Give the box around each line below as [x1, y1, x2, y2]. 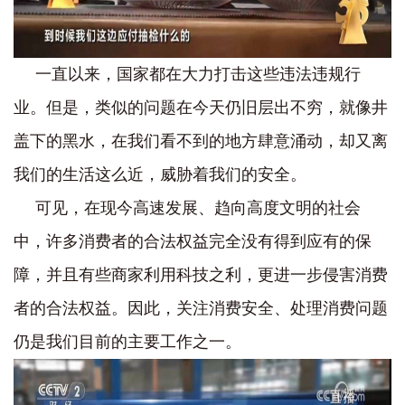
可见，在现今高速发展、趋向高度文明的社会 [35, 199, 361, 217]
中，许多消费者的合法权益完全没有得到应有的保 [14, 232, 372, 250]
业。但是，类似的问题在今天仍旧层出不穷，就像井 [14, 99, 388, 117]
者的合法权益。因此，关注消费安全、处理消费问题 [14, 299, 388, 317]
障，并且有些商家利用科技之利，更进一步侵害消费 [14, 266, 388, 284]
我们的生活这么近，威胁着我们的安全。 [14, 165, 306, 184]
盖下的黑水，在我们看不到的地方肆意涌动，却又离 [14, 132, 388, 150]
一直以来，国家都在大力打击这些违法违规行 [35, 65, 361, 83]
